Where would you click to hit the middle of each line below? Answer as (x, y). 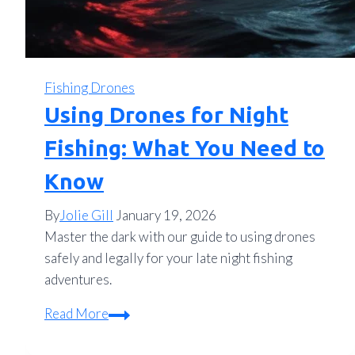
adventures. (78, 280)
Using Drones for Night (166, 115)
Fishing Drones (90, 88)
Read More (76, 314)
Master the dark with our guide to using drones (180, 237)
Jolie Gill (86, 216)
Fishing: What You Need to (185, 148)
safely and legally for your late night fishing (168, 258)
